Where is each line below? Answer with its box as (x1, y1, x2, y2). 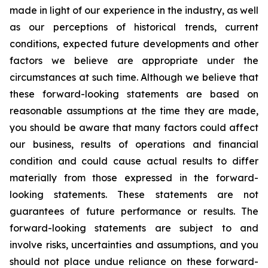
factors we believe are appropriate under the (10, 54, 258, 66)
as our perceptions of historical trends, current (10, 21, 258, 33)
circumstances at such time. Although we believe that (10, 71, 258, 83)
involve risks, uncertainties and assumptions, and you (10, 239, 258, 251)
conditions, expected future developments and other (10, 38, 258, 50)
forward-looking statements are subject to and (10, 222, 258, 234)
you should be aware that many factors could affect (10, 121, 258, 133)
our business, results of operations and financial (10, 138, 258, 150)
